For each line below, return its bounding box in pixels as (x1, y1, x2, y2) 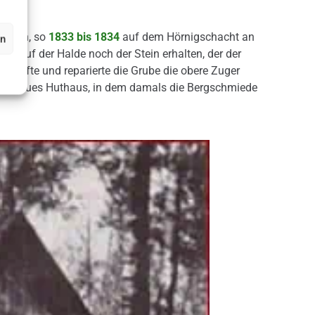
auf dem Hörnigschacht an (119, 30, 255, 44)
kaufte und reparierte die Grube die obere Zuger (4, 63, 240, 77)
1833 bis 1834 (48, 30, 120, 44)
